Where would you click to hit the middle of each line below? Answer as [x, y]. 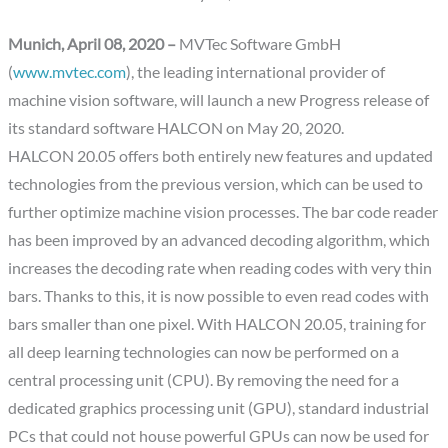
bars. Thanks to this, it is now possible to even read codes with [219, 296]
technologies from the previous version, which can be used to [216, 184]
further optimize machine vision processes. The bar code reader [223, 212]
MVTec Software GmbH [259, 44]
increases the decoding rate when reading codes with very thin [220, 268]
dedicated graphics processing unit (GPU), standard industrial [219, 408]
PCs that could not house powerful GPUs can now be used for [219, 436]
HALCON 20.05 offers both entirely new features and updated [221, 156]
